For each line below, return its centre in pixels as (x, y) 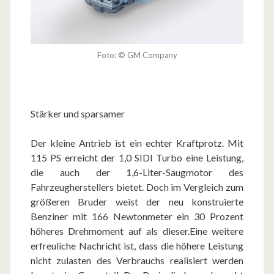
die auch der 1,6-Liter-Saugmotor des (137, 172)
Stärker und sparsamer (77, 113)
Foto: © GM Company (137, 55)
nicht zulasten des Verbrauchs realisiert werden (137, 260)
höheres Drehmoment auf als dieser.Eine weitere (137, 231)
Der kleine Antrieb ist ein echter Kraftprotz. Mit (137, 143)
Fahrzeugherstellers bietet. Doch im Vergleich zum (137, 187)
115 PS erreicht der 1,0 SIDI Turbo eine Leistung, (137, 157)
